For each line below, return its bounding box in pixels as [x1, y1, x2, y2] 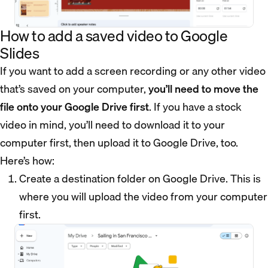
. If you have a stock [149, 98, 242, 116]
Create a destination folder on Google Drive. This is [19, 170, 261, 188]
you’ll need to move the [148, 80, 258, 98]
